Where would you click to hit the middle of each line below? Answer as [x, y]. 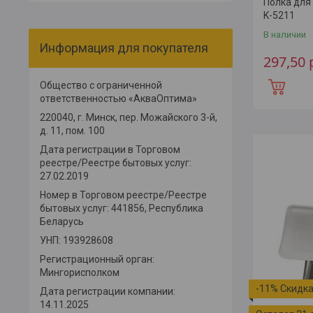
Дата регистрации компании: [108, 291]
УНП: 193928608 [77, 240]
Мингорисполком [80, 272]
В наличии [285, 34]
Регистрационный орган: [97, 259]
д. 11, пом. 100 [72, 130]
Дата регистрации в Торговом [110, 149]
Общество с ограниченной [101, 85]
